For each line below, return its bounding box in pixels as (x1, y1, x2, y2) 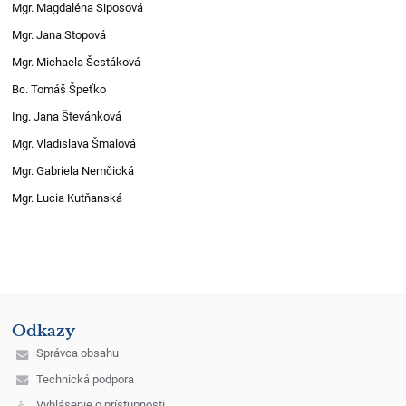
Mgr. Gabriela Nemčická (12, 163, 149, 178)
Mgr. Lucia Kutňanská (12, 190, 129, 205)
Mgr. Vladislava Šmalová (12, 136, 140, 150)
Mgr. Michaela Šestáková (12, 54, 141, 69)
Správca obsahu (35, 346, 119, 361)
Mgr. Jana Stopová (12, 27, 112, 42)
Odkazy (12, 320, 76, 341)
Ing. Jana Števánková (12, 109, 133, 123)
